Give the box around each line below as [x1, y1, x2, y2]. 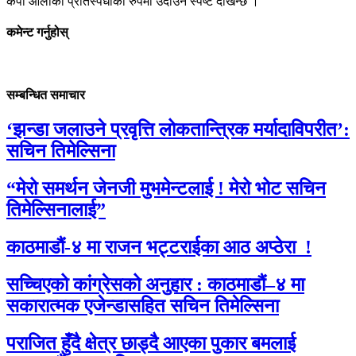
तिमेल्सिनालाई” [6, 199, 106, 220]
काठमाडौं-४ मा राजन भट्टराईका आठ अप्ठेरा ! [6, 236, 311, 257]
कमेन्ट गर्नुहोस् [6, 25, 68, 40]
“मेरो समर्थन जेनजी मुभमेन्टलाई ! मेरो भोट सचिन [6, 177, 326, 199]
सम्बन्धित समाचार [6, 87, 85, 102]
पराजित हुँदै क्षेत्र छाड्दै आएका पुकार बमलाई [6, 332, 296, 354]
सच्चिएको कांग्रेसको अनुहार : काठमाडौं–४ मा [6, 273, 304, 295]
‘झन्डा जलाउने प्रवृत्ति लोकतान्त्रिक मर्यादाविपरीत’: [6, 118, 350, 140]
